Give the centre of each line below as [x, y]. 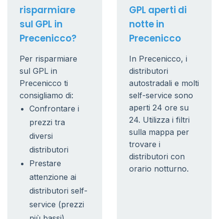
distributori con [157, 156]
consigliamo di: [46, 95]
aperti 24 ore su [159, 108]
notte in [147, 24]
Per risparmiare [48, 59]
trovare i [145, 144]
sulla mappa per [159, 132]
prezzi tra [47, 122]
